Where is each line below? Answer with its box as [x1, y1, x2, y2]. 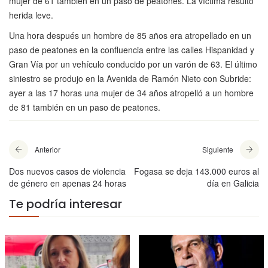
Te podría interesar [9, 196, 122, 213]
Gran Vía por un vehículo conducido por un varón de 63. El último [9, 58, 257, 71]
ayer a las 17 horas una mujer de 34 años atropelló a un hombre [9, 87, 254, 99]
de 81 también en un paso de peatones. [9, 101, 160, 114]
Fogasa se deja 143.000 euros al [134, 165, 259, 178]
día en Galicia [207, 177, 259, 190]
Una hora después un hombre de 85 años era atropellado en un [9, 29, 251, 42]
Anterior [35, 144, 60, 155]
